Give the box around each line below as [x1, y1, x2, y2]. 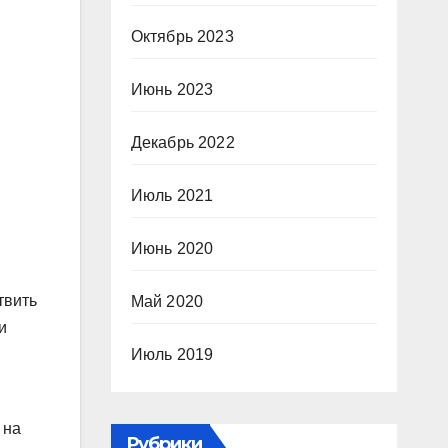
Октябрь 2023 [130, 28, 234, 45]
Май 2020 [130, 293, 204, 310]
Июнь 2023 [130, 81, 214, 98]
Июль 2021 [130, 187, 214, 204]
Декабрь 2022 [130, 134, 235, 151]
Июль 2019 [130, 346, 214, 363]
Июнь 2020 [130, 240, 214, 257]
